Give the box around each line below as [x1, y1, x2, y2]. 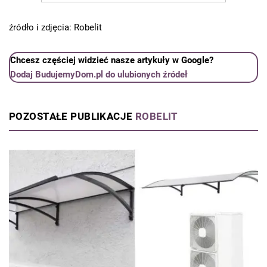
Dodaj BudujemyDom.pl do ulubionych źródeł [10, 69, 188, 80]
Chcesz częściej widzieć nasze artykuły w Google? [10, 55, 213, 66]
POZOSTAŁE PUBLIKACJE [9, 110, 135, 123]
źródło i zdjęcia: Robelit [9, 22, 102, 33]
